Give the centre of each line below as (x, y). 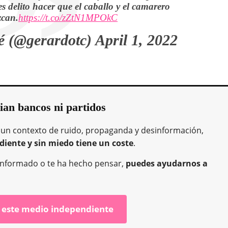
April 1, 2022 (136, 40)
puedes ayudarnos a (167, 163)
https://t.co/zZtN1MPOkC (68, 17)
